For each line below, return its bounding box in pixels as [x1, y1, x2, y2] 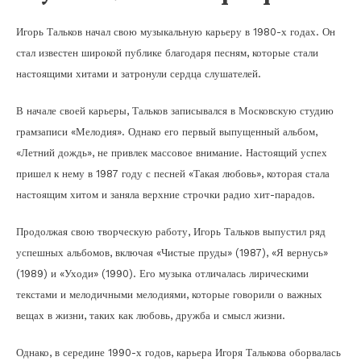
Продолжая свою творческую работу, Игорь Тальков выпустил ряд [16, 225, 326, 238]
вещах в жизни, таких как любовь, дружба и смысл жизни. [16, 309, 285, 322]
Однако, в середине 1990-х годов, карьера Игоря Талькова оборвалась [16, 346, 341, 359]
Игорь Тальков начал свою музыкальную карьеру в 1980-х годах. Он [16, 25, 335, 38]
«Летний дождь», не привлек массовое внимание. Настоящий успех [16, 146, 327, 159]
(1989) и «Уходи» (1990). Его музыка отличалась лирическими [16, 267, 309, 280]
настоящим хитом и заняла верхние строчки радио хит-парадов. [16, 188, 315, 201]
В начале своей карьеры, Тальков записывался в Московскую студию [16, 104, 334, 117]
